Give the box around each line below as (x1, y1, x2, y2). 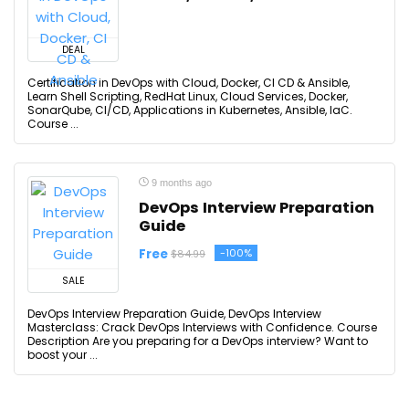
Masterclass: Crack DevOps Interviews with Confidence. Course (27, 320, 377, 335)
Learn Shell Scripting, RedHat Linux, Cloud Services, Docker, (27, 89, 348, 104)
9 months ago (149, 177, 212, 188)
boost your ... (27, 347, 98, 362)
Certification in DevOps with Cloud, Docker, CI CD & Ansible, (27, 75, 350, 90)
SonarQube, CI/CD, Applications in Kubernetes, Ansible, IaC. (27, 102, 352, 118)
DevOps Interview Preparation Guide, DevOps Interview (27, 306, 321, 321)
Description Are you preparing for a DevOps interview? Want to (27, 333, 368, 349)
